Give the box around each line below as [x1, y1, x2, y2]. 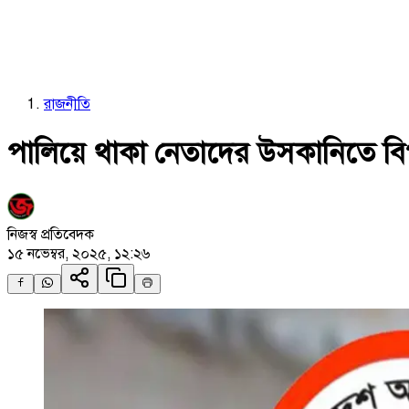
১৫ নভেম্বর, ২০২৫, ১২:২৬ [7, 244, 150, 263]
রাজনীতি [44, 95, 90, 113]
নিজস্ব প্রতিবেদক [7, 225, 94, 244]
